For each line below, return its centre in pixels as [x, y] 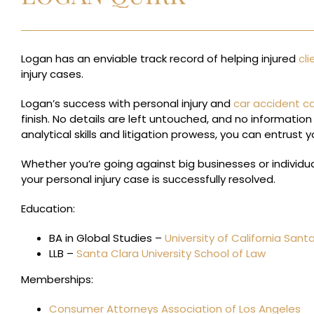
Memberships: [57, 279]
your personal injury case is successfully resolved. [148, 179]
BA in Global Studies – [105, 238]
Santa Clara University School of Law [171, 253]
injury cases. [55, 74]
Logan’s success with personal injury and [127, 103]
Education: [48, 209]
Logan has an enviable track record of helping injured [160, 59]
